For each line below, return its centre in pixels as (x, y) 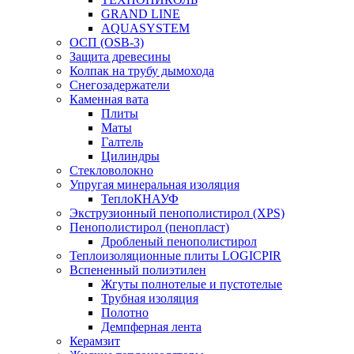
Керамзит (95, 341)
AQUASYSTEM (145, 28)
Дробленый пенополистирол (179, 241)
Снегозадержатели (120, 85)
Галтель (122, 142)
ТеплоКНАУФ (140, 199)
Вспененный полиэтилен (138, 270)
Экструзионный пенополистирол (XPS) (177, 213)
